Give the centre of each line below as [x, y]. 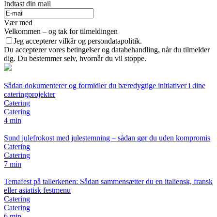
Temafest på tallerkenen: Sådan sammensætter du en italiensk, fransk [108, 182]
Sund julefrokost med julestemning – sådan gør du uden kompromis [107, 138]
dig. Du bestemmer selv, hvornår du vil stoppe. [75, 59]
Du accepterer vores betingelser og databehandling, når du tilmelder [107, 50]
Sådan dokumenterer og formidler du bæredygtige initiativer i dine [105, 86]
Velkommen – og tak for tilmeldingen [61, 31]
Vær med [18, 23]
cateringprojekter [30, 94]
